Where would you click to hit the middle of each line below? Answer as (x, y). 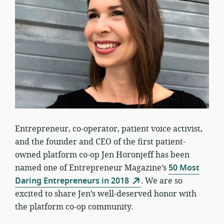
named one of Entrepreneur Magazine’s (92, 168)
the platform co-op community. (74, 207)
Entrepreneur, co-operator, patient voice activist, (109, 129)
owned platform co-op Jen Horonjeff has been (102, 155)
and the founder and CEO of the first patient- (100, 142)
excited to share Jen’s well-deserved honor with (106, 194)
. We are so (162, 181)
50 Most (184, 168)
